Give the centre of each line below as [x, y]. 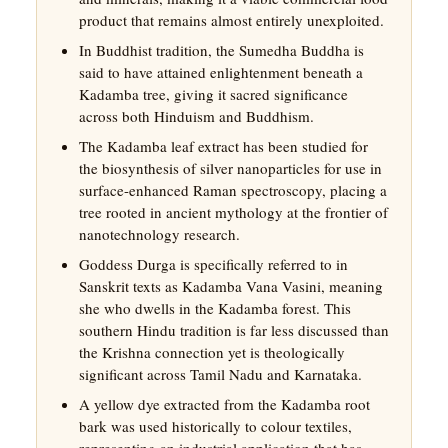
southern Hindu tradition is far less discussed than [233, 329]
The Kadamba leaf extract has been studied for [223, 145]
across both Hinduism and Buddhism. [196, 115]
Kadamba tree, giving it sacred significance [213, 93]
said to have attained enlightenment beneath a [220, 71]
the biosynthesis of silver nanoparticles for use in [230, 167]
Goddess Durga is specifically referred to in [213, 263]
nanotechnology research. [159, 233]
